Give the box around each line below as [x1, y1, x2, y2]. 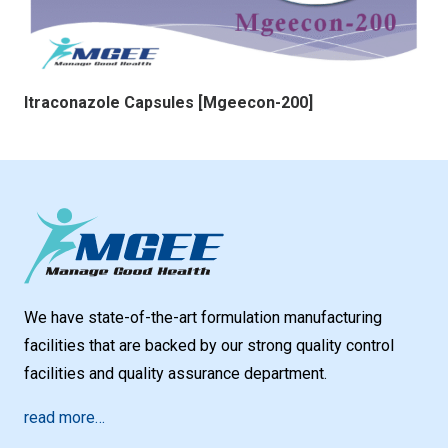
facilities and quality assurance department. [24, 364, 327, 384]
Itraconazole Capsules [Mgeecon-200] [24, 92, 313, 112]
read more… [24, 408, 105, 428]
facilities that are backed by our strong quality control [24, 336, 394, 356]
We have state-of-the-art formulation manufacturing [24, 308, 382, 328]
